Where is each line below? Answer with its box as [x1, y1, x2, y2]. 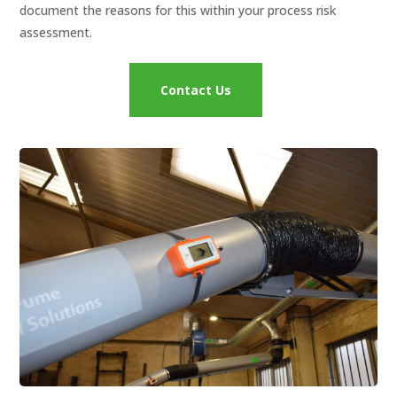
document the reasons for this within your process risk [19, 2, 337, 19]
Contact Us [160, 82, 231, 99]
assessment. [19, 24, 97, 42]
